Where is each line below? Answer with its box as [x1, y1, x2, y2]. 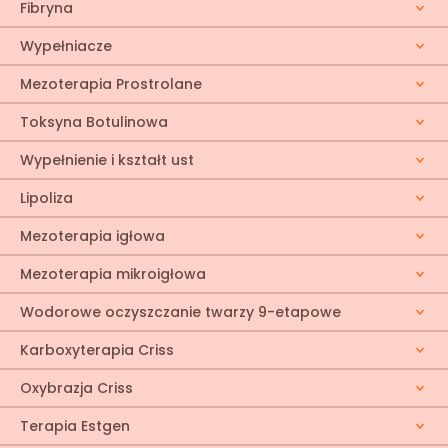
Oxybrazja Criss [20, 378, 133, 398]
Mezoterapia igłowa [20, 226, 165, 246]
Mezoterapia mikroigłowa [20, 264, 206, 284]
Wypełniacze [20, 36, 112, 56]
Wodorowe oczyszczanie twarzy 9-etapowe [20, 302, 341, 322]
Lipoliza [20, 188, 73, 208]
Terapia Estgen [20, 416, 130, 436]
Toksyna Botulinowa [20, 112, 168, 132]
